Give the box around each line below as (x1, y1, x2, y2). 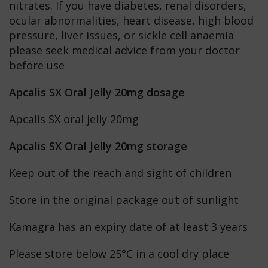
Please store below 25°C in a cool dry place (9, 246, 229, 261)
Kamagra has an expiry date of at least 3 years (9, 219, 248, 234)
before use (9, 57, 65, 72)
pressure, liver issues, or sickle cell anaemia (9, 28, 234, 42)
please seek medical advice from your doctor (9, 42, 240, 57)
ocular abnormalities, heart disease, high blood (9, 13, 254, 28)
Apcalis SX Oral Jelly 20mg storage (9, 138, 187, 153)
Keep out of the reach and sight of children (9, 165, 232, 180)
